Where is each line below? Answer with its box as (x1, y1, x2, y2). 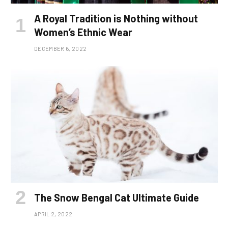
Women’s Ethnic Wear (34, 25, 132, 38)
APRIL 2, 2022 (34, 210, 73, 217)
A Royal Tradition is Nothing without (34, 12, 198, 24)
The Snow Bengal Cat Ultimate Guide (34, 191, 199, 204)
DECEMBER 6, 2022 (34, 45, 87, 52)
